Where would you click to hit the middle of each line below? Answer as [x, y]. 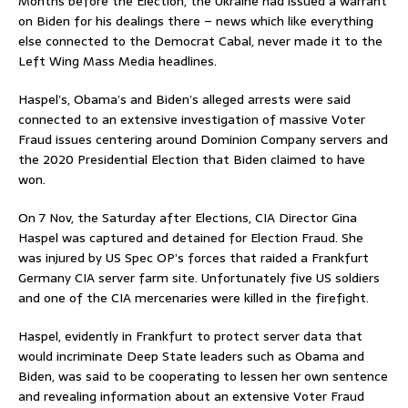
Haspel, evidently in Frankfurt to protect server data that [190, 337]
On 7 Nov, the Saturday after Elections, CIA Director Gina [188, 218]
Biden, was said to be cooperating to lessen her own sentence [203, 377]
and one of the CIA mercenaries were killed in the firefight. [194, 298]
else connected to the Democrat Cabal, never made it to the [200, 41]
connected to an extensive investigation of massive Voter [192, 120]
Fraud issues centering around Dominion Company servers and [203, 140]
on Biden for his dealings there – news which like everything [196, 21]
